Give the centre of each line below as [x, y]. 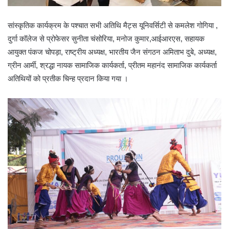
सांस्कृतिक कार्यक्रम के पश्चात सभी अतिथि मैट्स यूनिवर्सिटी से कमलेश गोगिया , [113, 127]
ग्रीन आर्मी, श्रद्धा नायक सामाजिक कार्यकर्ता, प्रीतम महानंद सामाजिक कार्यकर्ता [112, 167]
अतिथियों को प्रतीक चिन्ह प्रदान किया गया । [68, 180]
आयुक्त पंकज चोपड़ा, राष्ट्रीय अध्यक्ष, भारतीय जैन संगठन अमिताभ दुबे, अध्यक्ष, [112, 154]
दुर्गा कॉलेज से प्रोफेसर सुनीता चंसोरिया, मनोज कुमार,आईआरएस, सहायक [106, 141]
